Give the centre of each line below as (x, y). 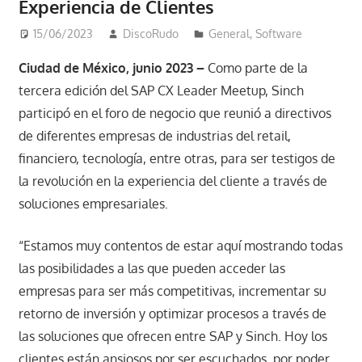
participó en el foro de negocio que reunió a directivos (175, 114)
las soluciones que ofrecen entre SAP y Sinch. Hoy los (173, 337)
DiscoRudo (151, 34)
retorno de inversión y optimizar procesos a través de (172, 314)
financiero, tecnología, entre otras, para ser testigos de (177, 159)
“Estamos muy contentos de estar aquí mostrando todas (180, 246)
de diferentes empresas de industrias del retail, (154, 136)
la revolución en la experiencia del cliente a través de (173, 181)
